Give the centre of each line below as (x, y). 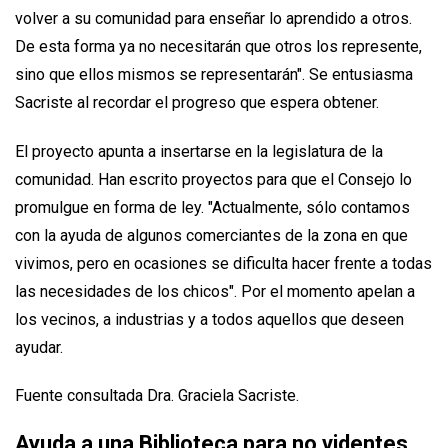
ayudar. (39, 347)
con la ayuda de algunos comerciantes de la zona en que (211, 235)
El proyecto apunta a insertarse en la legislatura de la (199, 151)
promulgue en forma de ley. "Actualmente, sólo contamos (212, 207)
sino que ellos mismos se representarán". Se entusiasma (214, 74)
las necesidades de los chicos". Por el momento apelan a (215, 291)
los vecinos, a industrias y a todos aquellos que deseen (209, 319)
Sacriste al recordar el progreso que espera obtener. (197, 102)
